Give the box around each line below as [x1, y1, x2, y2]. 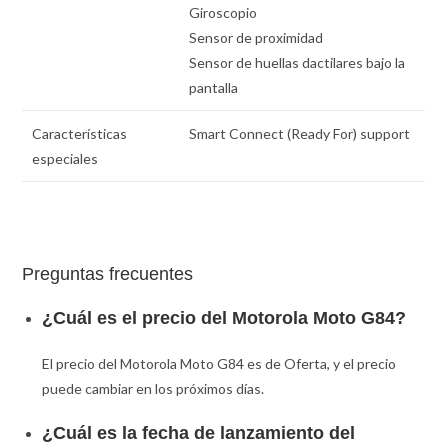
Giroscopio [189, 3, 258, 21]
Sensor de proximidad [189, 28, 324, 46]
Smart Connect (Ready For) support [189, 124, 411, 142]
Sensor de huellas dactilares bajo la [189, 53, 406, 71]
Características [32, 124, 128, 142]
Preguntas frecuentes [22, 264, 194, 285]
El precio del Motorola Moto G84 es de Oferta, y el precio [42, 355, 397, 373]
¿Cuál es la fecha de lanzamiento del [42, 423, 356, 444]
